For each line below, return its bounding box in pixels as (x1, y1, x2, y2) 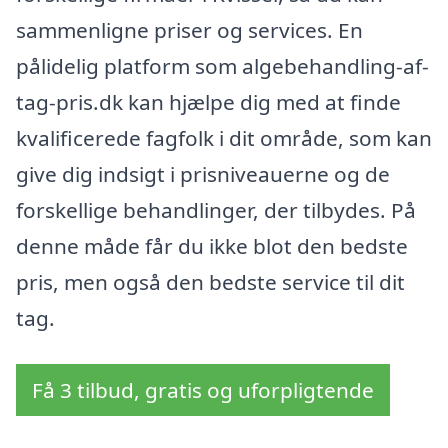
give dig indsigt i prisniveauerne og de (16, 160, 390, 189)
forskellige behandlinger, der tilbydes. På (16, 196, 416, 225)
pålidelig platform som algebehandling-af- (16, 52, 429, 81)
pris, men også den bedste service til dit (16, 268, 405, 297)
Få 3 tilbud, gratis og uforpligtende (32, 375, 374, 404)
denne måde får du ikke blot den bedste (16, 232, 408, 261)
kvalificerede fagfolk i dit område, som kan (16, 124, 432, 153)
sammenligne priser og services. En (16, 16, 363, 45)
